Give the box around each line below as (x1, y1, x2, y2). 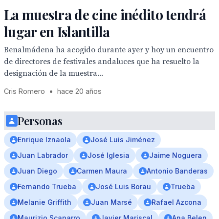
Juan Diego (18, 167, 57, 175)
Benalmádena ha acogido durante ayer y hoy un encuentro (4, 45, 214, 55)
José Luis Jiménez (90, 135, 155, 144)
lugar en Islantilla (4, 22, 110, 41)
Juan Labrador (18, 151, 68, 159)
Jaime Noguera (149, 151, 202, 159)
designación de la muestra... (4, 68, 103, 78)
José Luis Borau (96, 182, 151, 191)
